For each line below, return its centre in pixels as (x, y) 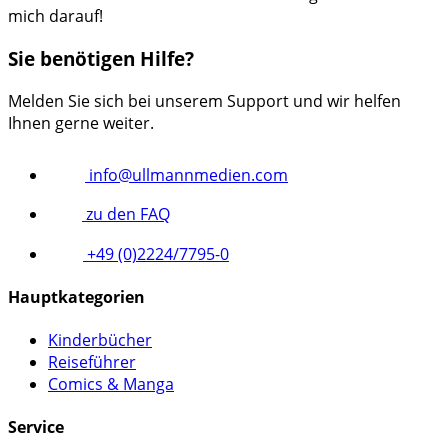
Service (36, 427)
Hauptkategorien (76, 296)
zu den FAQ (126, 213)
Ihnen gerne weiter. (81, 122)
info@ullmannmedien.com (186, 174)
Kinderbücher (100, 340)
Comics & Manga (111, 384)
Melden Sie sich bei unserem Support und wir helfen (204, 100)
